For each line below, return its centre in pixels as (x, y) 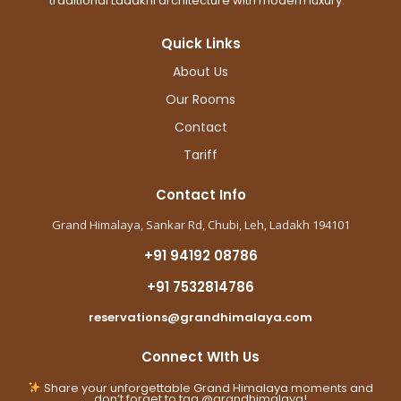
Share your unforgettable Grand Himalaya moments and (207, 388)
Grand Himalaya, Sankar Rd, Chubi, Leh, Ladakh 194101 (200, 224)
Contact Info (200, 194)
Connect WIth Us (200, 356)
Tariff (200, 154)
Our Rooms (200, 99)
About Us (200, 71)
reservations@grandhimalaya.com (200, 317)
